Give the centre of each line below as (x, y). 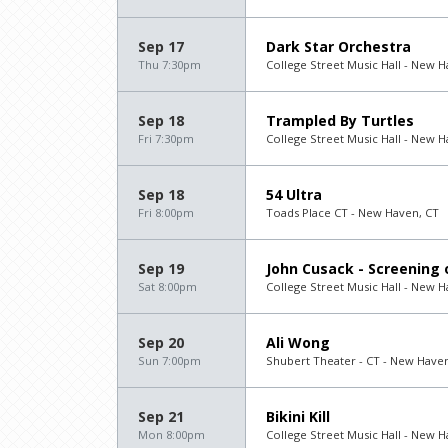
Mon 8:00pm (171, 434)
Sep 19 (161, 268)
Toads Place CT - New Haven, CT (352, 212)
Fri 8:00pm (166, 212)
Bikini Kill (298, 416)
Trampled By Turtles (340, 120)
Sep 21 (161, 416)
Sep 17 (161, 46)
